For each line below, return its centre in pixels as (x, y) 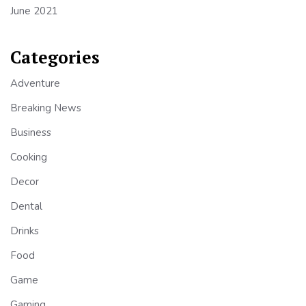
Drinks (25, 231)
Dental (26, 206)
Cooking (29, 157)
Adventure (35, 83)
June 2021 (34, 11)
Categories (55, 57)
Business (31, 132)
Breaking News (46, 108)
